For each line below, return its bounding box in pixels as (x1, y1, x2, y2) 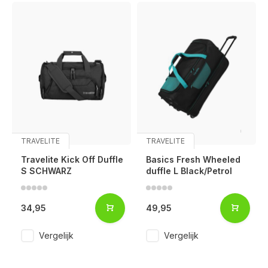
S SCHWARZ (21, 165, 72, 176)
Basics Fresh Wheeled (146, 154, 240, 165)
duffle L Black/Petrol (146, 165, 232, 176)
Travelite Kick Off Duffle (21, 154, 123, 165)
